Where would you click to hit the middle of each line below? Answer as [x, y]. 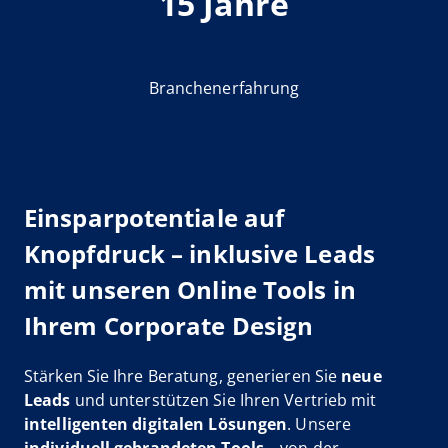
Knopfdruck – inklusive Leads [199, 253]
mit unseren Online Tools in [190, 289]
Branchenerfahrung [224, 88]
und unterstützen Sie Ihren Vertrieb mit [223, 399]
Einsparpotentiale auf [154, 217]
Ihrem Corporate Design [169, 325]
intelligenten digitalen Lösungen [156, 423]
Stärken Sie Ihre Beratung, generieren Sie [183, 375]
